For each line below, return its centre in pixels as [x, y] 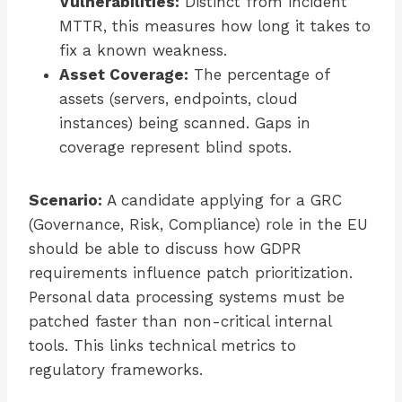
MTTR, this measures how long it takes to [215, 26]
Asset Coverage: [124, 75]
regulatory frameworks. [116, 370]
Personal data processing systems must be [187, 297]
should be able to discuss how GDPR [165, 249]
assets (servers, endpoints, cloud [179, 99]
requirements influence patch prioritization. [191, 273]
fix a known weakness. [143, 51]
